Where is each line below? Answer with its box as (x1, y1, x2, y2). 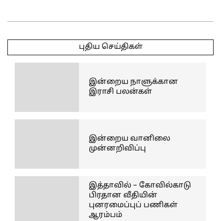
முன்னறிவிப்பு (89, 144, 146, 153)
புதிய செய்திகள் (78, 42, 143, 52)
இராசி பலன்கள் (89, 87, 152, 97)
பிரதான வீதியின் (89, 191, 157, 200)
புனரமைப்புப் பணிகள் (89, 201, 178, 210)
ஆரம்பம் (89, 211, 122, 220)
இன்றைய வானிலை (89, 134, 170, 144)
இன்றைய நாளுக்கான (89, 77, 178, 87)
